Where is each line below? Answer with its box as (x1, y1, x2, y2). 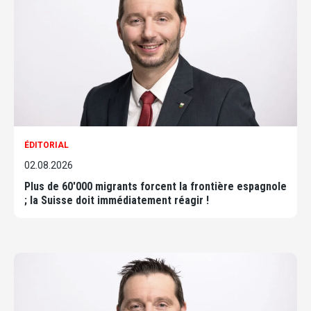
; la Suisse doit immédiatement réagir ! (24, 194, 209, 208)
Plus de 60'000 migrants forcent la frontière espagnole (24, 180, 287, 194)
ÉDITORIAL (24, 140, 69, 151)
